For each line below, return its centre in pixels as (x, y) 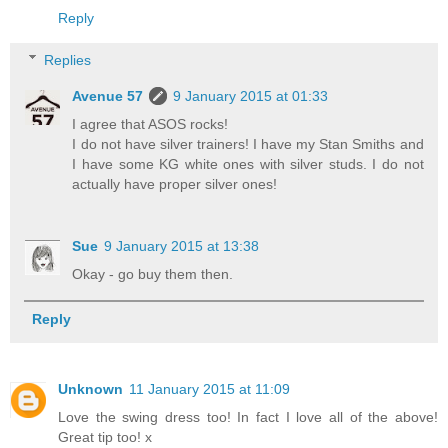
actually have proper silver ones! (175, 183)
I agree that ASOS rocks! (150, 123)
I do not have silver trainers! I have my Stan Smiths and (248, 143)
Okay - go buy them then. (153, 273)
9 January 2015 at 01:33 (251, 95)
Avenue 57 (108, 95)
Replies (68, 59)
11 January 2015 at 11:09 (209, 388)
